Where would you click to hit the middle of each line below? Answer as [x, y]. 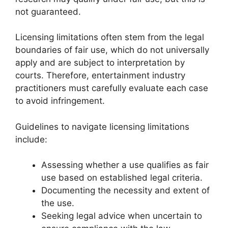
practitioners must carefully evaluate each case [112, 88]
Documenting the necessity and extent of [125, 190]
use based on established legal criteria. [122, 178]
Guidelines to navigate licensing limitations [102, 126]
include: [31, 139]
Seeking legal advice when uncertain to [122, 216]
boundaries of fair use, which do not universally [112, 50]
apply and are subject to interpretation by [100, 63]
